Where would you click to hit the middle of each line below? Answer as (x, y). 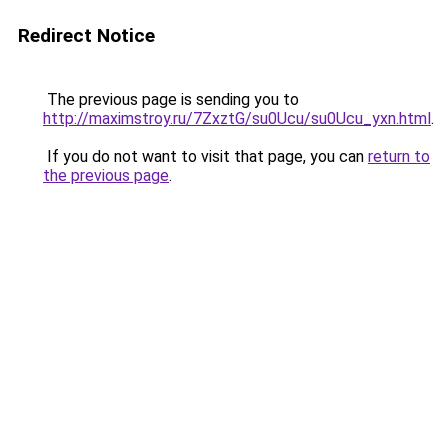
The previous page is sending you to (171, 99)
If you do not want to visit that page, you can (205, 156)
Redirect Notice (86, 35)
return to (399, 156)
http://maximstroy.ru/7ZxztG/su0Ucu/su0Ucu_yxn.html (237, 118)
